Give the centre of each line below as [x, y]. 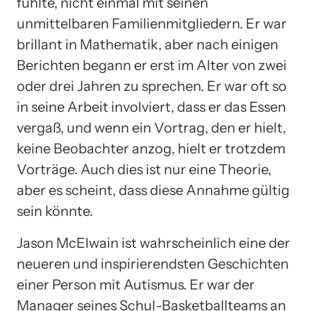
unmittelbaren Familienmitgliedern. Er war [152, 23]
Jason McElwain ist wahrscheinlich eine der [153, 243]
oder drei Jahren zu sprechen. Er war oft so [152, 86]
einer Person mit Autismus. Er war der [136, 284]
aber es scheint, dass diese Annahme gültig [153, 190]
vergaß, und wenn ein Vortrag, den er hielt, [151, 127]
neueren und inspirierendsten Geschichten [153, 263]
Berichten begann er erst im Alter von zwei [152, 65]
